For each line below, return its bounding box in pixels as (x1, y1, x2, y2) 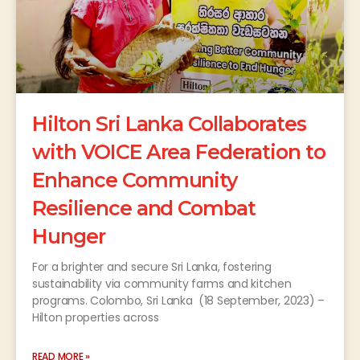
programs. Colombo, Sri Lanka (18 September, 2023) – (32, 292, 325, 309)
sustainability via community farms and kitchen (32, 276, 292, 292)
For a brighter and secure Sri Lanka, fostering (32, 259, 272, 276)
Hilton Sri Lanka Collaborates (32, 112, 306, 137)
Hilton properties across (32, 309, 159, 326)
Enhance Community (32, 168, 238, 193)
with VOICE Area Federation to (32, 140, 325, 165)
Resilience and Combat (32, 196, 256, 221)
